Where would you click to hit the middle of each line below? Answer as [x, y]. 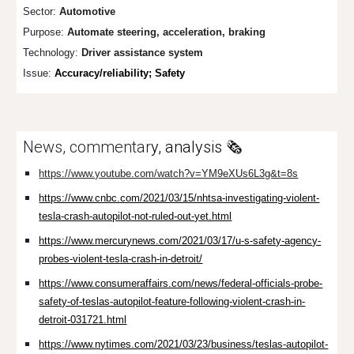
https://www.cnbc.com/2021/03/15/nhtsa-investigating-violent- [179, 198]
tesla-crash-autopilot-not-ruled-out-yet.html [136, 216]
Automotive [88, 11]
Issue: [39, 73]
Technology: [53, 53]
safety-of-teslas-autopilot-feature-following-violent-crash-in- [172, 301]
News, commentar [87, 147]
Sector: [41, 11]
